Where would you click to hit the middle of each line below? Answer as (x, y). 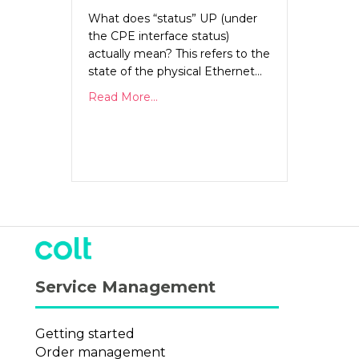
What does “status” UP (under (173, 18)
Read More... (123, 97)
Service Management (125, 286)
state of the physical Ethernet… (175, 71)
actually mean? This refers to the (179, 53)
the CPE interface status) (159, 36)
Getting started (85, 333)
